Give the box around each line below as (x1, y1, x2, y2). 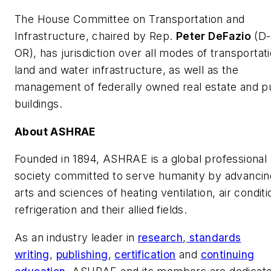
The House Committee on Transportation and (15, 13, 245, 26)
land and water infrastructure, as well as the (15, 64, 238, 77)
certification (114, 248, 176, 261)
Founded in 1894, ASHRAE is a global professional (15, 152, 267, 166)
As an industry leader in (15, 231, 138, 244)
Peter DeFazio (175, 30, 252, 43)
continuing (200, 248, 255, 261)
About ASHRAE (15, 125, 96, 138)
